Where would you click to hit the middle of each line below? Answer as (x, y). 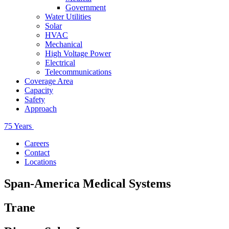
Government (86, 7)
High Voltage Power (78, 53)
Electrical (60, 63)
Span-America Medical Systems (87, 183)
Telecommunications (78, 72)
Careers (37, 143)
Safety (35, 99)
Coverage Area (49, 81)
